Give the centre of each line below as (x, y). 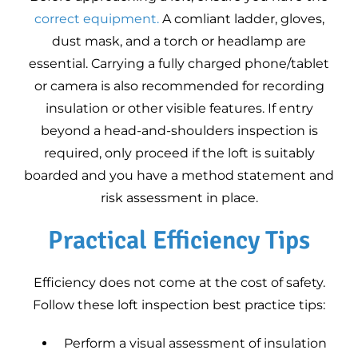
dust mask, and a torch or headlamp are (179, 41)
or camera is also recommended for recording (179, 86)
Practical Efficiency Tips (179, 240)
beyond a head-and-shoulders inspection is (179, 131)
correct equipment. (96, 19)
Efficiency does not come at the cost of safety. (179, 282)
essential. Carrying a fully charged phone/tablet (179, 64)
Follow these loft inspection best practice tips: (179, 305)
